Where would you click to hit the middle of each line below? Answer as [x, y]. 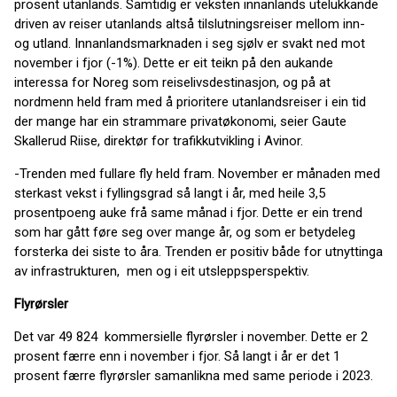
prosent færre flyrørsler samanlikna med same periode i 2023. [194, 376]
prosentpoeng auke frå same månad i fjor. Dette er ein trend [188, 213]
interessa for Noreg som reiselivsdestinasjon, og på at [172, 82]
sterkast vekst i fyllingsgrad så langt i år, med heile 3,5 [170, 193]
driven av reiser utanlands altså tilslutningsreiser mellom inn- [190, 24]
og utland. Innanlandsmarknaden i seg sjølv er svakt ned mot [190, 43]
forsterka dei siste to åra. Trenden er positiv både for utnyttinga [198, 252]
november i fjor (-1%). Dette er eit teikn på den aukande [174, 63]
